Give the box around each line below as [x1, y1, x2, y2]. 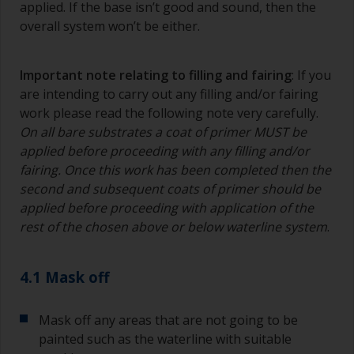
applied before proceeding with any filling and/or [20, 141, 310, 160]
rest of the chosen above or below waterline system [20, 217, 327, 235]
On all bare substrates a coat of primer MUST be [20, 122, 307, 141]
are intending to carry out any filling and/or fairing [20, 85, 318, 103]
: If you [292, 66, 331, 84]
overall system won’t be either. [20, 17, 200, 35]
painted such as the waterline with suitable [39, 330, 292, 348]
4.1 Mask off [20, 266, 109, 287]
